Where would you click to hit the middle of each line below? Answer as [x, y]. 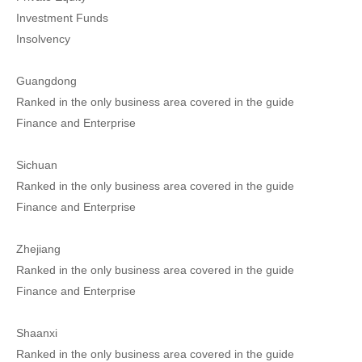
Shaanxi [37, 333]
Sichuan [37, 165]
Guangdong [46, 81]
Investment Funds [62, 18]
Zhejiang [38, 249]
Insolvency [43, 39]
